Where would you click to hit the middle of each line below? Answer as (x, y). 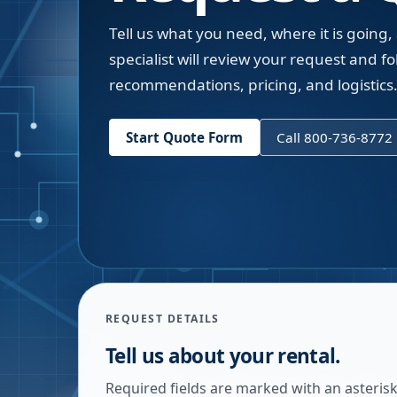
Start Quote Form (184, 137)
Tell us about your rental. (223, 356)
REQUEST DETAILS (163, 319)
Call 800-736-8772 (335, 137)
